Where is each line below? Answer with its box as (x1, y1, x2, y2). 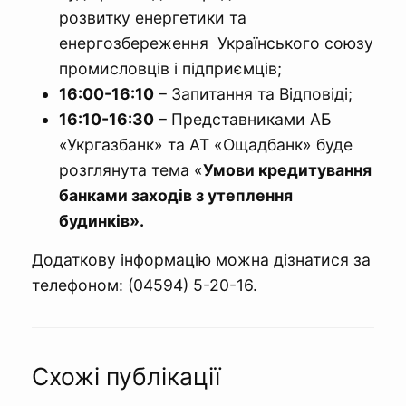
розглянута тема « (59, 159, 203, 179)
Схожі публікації (32, 361, 220, 391)
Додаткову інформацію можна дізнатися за (32, 249, 371, 269)
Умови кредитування (203, 159, 372, 179)
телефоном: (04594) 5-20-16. (32, 275, 257, 295)
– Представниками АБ (154, 109, 332, 129)
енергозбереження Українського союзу (59, 33, 373, 53)
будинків (59, 210, 130, 230)
